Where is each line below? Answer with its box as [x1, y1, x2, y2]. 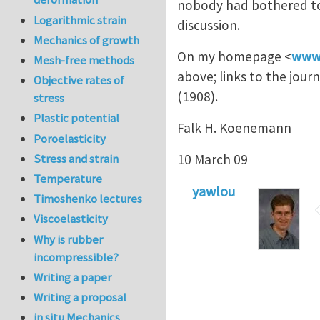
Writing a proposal [34, 289, 127, 305]
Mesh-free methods [34, 52, 135, 69]
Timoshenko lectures [34, 191, 143, 207]
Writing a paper [34, 269, 112, 285]
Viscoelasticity [34, 211, 109, 227]
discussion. [177, 16, 240, 34]
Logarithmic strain [34, 11, 127, 28]
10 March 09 [177, 150, 248, 168]
